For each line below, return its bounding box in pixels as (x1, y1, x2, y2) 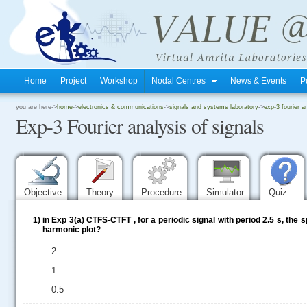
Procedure (141, 187, 184, 197)
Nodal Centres (151, 76, 212, 86)
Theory (86, 187, 116, 197)
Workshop (100, 76, 138, 86)
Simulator (206, 187, 247, 197)
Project (60, 76, 86, 86)
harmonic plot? (42, 225, 101, 234)
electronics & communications (78, 103, 164, 110)
